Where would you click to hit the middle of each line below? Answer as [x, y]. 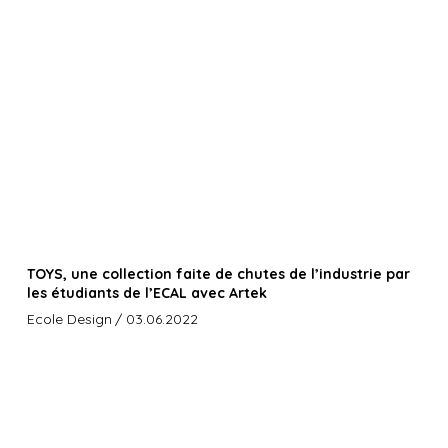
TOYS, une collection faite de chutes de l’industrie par [218, 274]
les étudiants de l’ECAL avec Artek [146, 293]
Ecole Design [69, 319]
